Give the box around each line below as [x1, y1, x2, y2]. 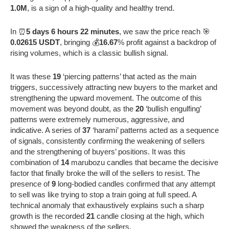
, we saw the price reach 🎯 [119, 27, 210, 36]
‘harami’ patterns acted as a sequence [90, 125, 219, 134]
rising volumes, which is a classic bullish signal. [10, 48, 168, 57]
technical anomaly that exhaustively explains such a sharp [10, 200, 204, 210]
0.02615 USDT [10, 37, 60, 47]
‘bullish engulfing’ [144, 104, 201, 113]
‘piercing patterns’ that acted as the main [61, 72, 196, 81]
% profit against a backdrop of [118, 37, 216, 47]
